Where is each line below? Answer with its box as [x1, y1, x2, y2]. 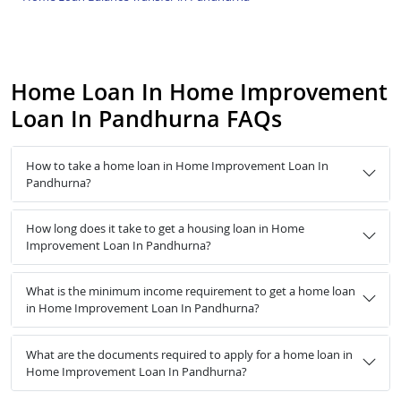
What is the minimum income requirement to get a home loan [26, 283, 355, 300]
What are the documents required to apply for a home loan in [26, 346, 353, 363]
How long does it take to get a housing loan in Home [26, 219, 304, 236]
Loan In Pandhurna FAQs [11, 103, 282, 134]
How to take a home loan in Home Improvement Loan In [26, 157, 328, 174]
